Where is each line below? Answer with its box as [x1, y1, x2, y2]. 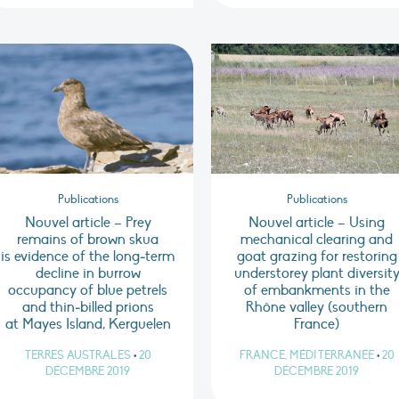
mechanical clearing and [240, 231, 394, 249]
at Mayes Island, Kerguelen [4, 315, 171, 334]
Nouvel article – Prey [24, 214, 151, 232]
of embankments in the [243, 281, 390, 300]
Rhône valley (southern [246, 298, 388, 317]
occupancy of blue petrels [8, 281, 168, 300]
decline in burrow [35, 265, 141, 283]
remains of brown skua [17, 231, 159, 249]
